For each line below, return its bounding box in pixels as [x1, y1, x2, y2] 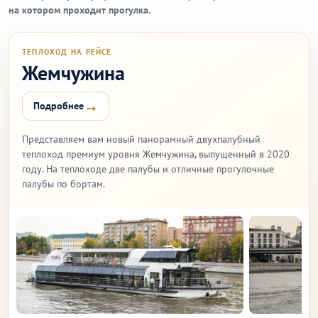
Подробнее [33, 99, 84, 112]
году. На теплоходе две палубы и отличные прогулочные [22, 163, 274, 175]
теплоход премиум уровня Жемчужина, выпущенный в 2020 [22, 148, 290, 160]
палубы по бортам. [22, 177, 105, 190]
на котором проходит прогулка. [9, 4, 150, 16]
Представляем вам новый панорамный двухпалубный [22, 133, 261, 146]
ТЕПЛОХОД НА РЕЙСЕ [22, 47, 112, 57]
